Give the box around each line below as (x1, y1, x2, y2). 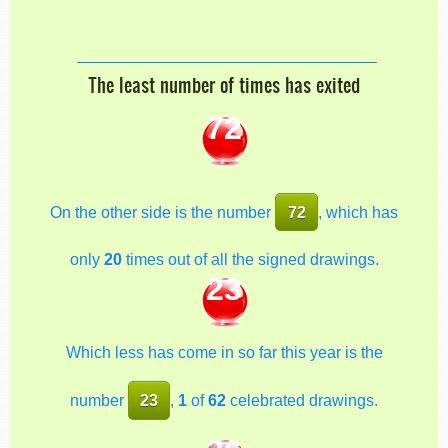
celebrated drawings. (226, 391, 379, 410)
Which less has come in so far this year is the (65, 343, 383, 362)
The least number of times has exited (88, 72, 360, 98)
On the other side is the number (50, 202, 276, 221)
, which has (317, 202, 398, 221)
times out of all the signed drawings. (121, 250, 379, 269)
